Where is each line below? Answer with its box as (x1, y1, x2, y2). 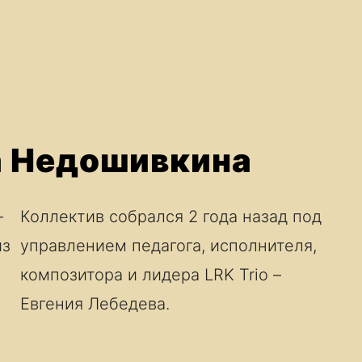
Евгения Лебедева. (19, 294, 170, 314)
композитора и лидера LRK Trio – (19, 265, 281, 284)
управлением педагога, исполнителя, (19, 236, 317, 255)
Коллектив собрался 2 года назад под (19, 207, 322, 226)
